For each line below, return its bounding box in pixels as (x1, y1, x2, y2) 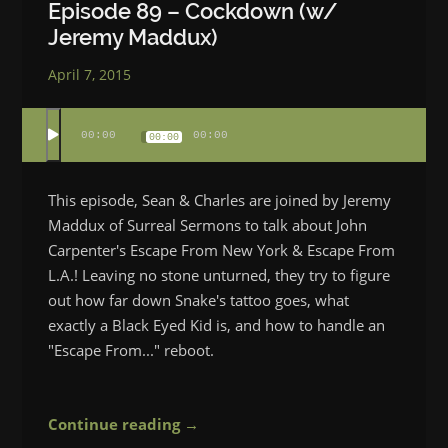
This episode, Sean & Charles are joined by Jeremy (48, 189, 392, 210)
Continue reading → (48, 413, 200, 434)
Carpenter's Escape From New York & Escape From (48, 239, 396, 260)
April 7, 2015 (48, 64, 132, 84)
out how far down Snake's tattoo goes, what (48, 289, 350, 310)
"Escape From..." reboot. (48, 339, 215, 360)
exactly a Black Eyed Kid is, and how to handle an (48, 314, 386, 335)
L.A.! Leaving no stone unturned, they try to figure (48, 264, 391, 285)
